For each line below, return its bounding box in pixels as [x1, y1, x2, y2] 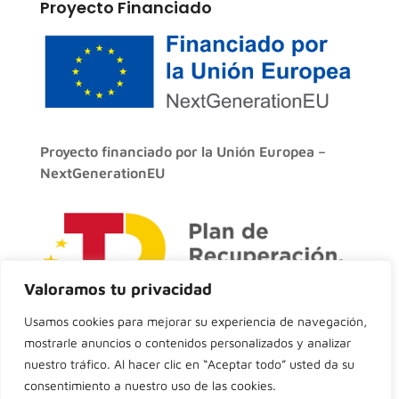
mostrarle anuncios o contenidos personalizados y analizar [24, 335, 351, 350]
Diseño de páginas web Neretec [85, 369, 314, 390]
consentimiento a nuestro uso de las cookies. [24, 378, 276, 393]
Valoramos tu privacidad [24, 280, 212, 298]
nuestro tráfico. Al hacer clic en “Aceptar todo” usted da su [24, 356, 354, 371]
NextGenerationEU [39, 165, 165, 182]
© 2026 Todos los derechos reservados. [55, 344, 343, 365]
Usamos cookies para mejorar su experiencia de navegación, [24, 313, 367, 329]
